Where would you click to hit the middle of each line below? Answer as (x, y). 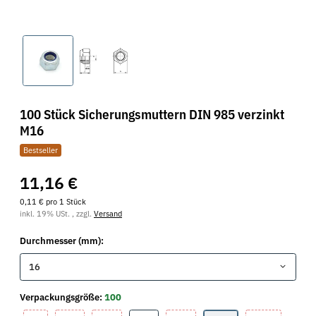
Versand (108, 214)
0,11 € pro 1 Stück (53, 202)
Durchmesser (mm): (63, 241)
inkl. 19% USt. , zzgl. (57, 214)
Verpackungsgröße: (62, 297)
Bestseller (40, 150)
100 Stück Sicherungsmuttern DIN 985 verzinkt (152, 114)
